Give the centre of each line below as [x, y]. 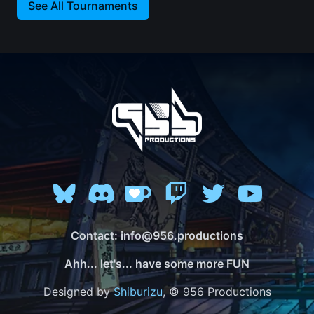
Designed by [78, 292]
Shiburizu [138, 292]
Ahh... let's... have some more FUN [157, 264]
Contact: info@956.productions [157, 236]
